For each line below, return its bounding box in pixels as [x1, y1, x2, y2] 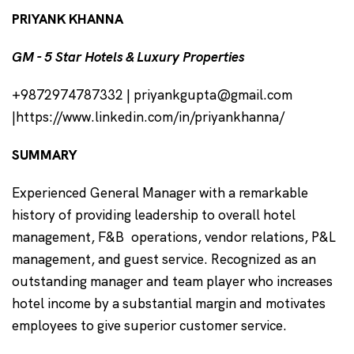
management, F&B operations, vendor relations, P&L [12, 228, 336, 247]
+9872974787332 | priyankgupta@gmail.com [12, 86, 292, 104]
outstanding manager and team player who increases [12, 273, 333, 291]
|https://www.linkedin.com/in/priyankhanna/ [12, 108, 288, 126]
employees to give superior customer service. [12, 317, 291, 335]
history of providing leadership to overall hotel [12, 206, 296, 224]
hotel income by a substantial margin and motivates [12, 295, 326, 313]
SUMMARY [12, 146, 77, 164]
